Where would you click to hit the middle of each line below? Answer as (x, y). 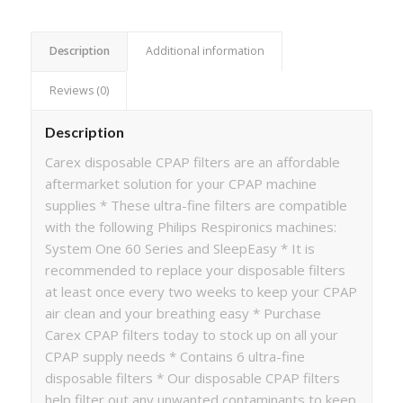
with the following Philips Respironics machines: (190, 226)
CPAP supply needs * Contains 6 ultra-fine (175, 356)
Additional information (205, 51)
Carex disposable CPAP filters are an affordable (192, 161)
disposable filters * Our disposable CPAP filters (192, 377)
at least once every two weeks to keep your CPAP (201, 291)
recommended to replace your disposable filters (195, 269)
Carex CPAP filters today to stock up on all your (191, 334)
